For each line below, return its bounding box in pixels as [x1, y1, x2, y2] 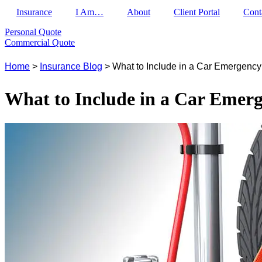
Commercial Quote [5, 37, 75, 47]
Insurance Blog [40, 61, 102, 71]
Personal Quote [5, 27, 61, 37]
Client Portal [174, 7, 220, 17]
